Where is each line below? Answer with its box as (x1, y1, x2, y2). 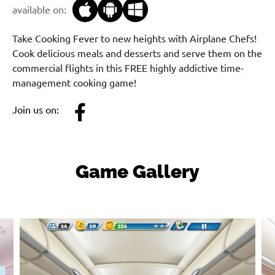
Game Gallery (76, 161, 199, 183)
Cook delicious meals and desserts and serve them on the (12, 48, 262, 60)
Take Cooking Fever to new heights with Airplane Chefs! (12, 33, 257, 45)
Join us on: (12, 104, 59, 116)
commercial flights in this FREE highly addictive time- (12, 63, 244, 74)
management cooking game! (12, 77, 136, 89)
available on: (12, 4, 66, 15)
